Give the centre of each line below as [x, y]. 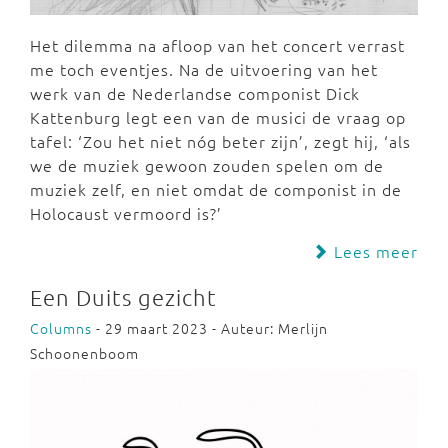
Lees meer [373, 250]
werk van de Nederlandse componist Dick [195, 92]
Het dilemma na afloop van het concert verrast [217, 44]
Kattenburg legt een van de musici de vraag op [218, 116]
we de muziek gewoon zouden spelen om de [207, 164]
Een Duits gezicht [123, 296]
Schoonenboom [84, 352]
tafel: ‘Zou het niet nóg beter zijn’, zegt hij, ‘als [220, 140]
